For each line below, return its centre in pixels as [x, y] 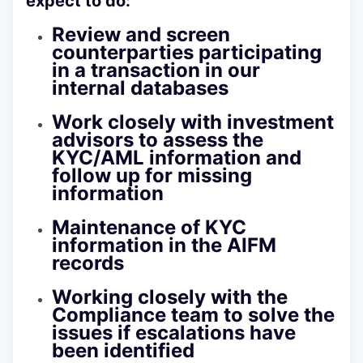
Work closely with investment [193, 122]
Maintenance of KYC [149, 227]
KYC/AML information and [177, 157]
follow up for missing [152, 175]
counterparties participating [187, 52]
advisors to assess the [158, 139]
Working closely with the [170, 297]
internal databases [140, 88]
